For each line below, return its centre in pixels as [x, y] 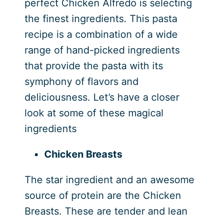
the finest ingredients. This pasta [101, 19]
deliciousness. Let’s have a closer [102, 97]
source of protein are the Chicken [103, 196]
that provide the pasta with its [94, 66]
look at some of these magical [94, 113]
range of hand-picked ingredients [102, 50]
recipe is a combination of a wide [101, 35]
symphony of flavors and [81, 82]
